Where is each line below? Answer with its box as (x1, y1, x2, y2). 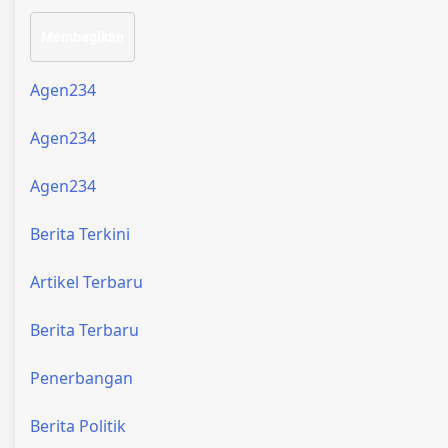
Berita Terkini (30, 223, 130, 246)
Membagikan (41, 29, 124, 46)
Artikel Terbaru (30, 271, 143, 294)
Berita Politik (30, 415, 126, 438)
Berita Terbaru (30, 319, 139, 342)
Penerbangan (30, 367, 133, 390)
